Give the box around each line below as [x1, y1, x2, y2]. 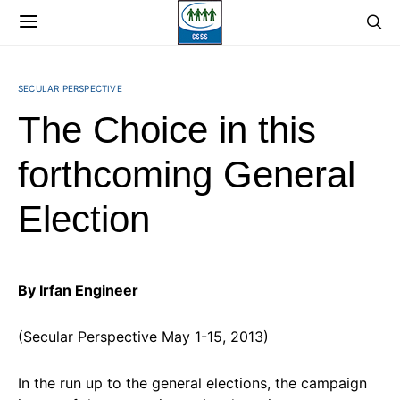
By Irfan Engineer [18, 281, 138, 299]
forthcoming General [18, 154, 355, 196]
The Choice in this [18, 109, 316, 151]
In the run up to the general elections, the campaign [18, 374, 367, 392]
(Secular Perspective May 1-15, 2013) [18, 328, 269, 346]
